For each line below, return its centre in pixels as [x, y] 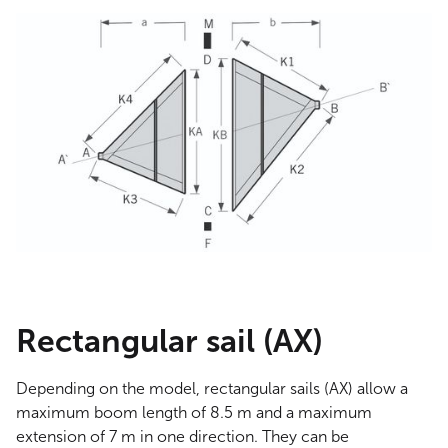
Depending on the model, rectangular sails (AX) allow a [212, 389]
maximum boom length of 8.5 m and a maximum [194, 413]
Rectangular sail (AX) [169, 341]
